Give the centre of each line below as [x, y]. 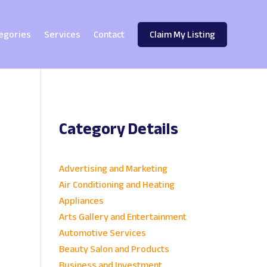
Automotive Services [102, 233]
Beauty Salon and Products [114, 249]
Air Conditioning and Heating [117, 185]
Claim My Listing [182, 34]
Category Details [118, 129]
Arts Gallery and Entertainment [122, 217]
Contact [109, 34]
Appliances [81, 201]
